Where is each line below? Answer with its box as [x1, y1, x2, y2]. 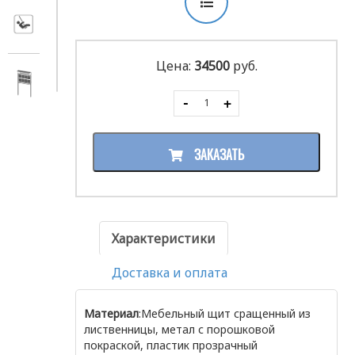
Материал [84, 306, 139, 321]
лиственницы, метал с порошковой [84, 322, 275, 337]
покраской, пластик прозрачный [84, 338, 258, 353]
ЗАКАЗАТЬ [191, 145, 244, 164]
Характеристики [112, 230, 216, 247]
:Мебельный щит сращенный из [139, 306, 311, 321]
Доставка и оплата [112, 264, 227, 281]
